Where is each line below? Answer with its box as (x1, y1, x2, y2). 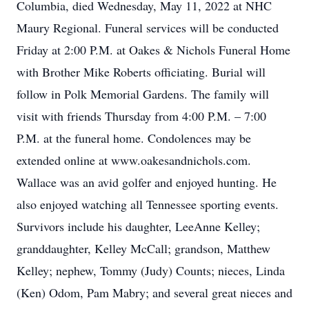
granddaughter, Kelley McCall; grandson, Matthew (17, 240, 270, 257)
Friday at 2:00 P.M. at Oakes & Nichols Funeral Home (17, 41, 290, 58)
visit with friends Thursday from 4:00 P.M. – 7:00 (17, 108, 266, 124)
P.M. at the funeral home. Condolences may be (17, 130, 251, 146)
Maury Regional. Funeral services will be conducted (17, 19, 279, 36)
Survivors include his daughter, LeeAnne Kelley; (17, 218, 260, 235)
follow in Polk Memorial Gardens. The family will (17, 86, 269, 102)
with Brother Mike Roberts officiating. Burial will (17, 63, 266, 80)
